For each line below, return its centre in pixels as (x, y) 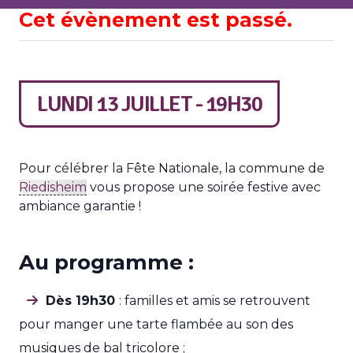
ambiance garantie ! (80, 206)
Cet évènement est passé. (156, 20)
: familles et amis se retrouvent (215, 301)
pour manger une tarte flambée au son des (156, 324)
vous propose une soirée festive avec (204, 187)
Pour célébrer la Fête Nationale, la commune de (172, 168)
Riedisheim (53, 187)
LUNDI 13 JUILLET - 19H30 (149, 104)
